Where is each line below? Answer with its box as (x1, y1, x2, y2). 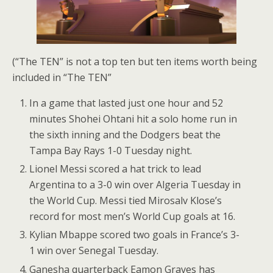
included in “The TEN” (12, 71, 112, 84)
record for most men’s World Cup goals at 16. (29, 210, 236, 224)
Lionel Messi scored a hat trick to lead (29, 162, 202, 176)
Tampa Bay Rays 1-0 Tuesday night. (29, 144, 193, 157)
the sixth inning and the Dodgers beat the (29, 128, 221, 141)
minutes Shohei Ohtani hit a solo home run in (29, 112, 238, 126)
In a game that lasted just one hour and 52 (29, 96, 224, 110)
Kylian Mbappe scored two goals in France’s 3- (29, 228, 240, 242)
